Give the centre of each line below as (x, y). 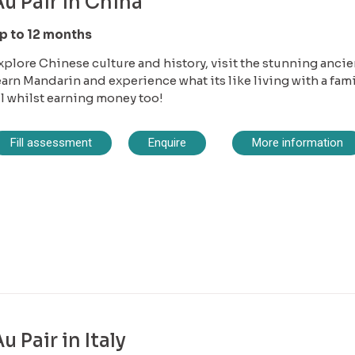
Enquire (167, 142)
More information (297, 142)
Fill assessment (51, 142)
